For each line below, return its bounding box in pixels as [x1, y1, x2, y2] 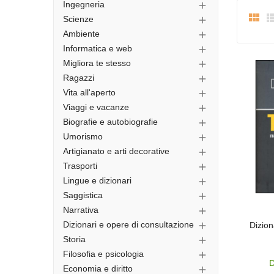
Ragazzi [63, 73, 94, 83]
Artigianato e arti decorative [63, 146, 169, 156]
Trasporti [63, 161, 97, 171]
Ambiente [63, 29, 100, 39]
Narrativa [63, 205, 98, 215]
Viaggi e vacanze [63, 102, 129, 112]
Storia [63, 234, 86, 244]
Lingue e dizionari [63, 176, 131, 185]
